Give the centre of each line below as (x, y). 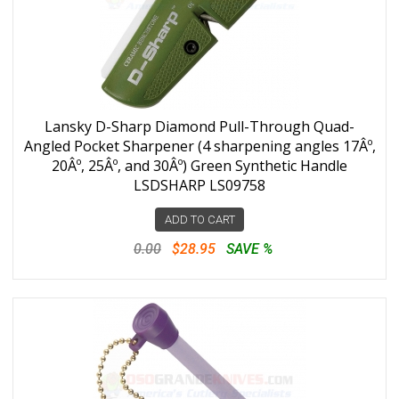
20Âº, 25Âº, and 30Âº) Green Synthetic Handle (199, 166)
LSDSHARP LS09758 (199, 185)
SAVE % (249, 249)
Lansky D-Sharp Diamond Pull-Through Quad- (199, 126)
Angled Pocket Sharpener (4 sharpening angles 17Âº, (199, 146)
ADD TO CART (199, 220)
